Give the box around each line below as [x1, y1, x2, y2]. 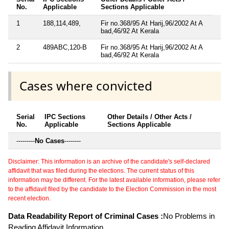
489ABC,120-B [43, 43, 87, 52]
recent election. [8, 194, 51, 202]
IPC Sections [44, 112, 85, 121]
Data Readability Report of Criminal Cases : [8, 211, 163, 220]
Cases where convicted [19, 77, 152, 95]
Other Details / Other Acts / [107, 112, 192, 121]
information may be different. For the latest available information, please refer [8, 176, 220, 184]
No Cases [35, 136, 64, 145]
